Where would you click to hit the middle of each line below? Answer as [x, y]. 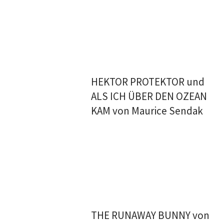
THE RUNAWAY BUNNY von [150, 215]
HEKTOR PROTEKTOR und [148, 82]
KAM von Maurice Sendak [147, 111]
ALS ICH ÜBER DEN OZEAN [149, 96]
